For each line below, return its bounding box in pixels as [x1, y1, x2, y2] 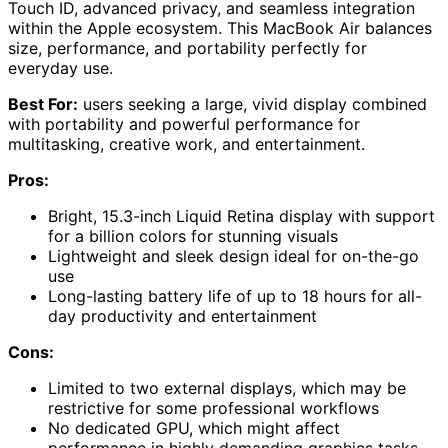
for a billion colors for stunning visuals [48, 225, 338, 246]
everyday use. [8, 57, 113, 78]
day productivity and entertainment [48, 305, 317, 326]
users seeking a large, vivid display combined [78, 93, 427, 114]
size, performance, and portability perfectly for [8, 37, 367, 58]
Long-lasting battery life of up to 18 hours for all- [48, 285, 422, 306]
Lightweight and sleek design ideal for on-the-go [48, 245, 419, 266]
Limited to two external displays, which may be [48, 377, 406, 398]
